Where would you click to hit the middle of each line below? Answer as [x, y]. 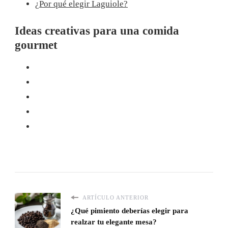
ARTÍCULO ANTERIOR [115, 198]
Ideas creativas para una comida [97, 31]
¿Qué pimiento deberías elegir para [130, 211]
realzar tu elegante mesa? [114, 222]
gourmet [36, 45]
